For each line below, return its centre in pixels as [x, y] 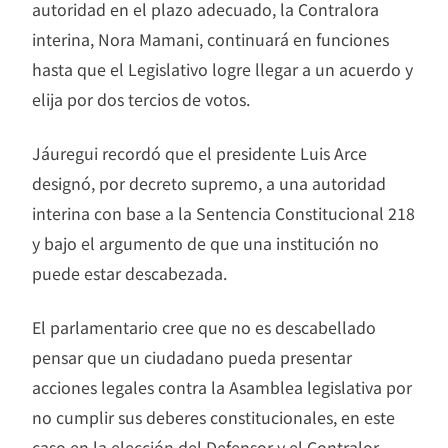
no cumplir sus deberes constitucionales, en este [213, 416]
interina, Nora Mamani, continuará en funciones [210, 38]
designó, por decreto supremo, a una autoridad [209, 182]
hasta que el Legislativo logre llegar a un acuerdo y [222, 68]
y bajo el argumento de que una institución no [205, 242]
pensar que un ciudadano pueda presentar [192, 356]
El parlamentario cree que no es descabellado [204, 326]
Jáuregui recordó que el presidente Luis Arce [199, 152]
